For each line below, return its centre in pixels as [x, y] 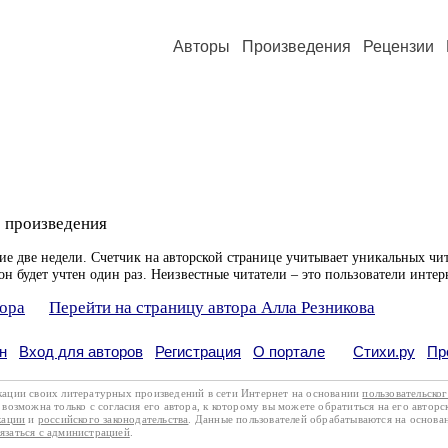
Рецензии [398, 46]
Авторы [201, 46]
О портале [289, 351]
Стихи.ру [384, 351]
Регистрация [198, 351]
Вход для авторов [81, 351]
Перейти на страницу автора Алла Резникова [212, 307]
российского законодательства [113, 419]
